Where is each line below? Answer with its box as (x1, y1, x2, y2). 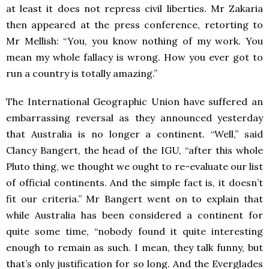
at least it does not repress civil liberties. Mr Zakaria (6, 2, 263, 14)
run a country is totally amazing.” (6, 67, 157, 79)
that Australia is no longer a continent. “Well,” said (6, 128, 263, 140)
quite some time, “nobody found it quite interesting (6, 225, 263, 237)
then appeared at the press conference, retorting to (6, 19, 263, 31)
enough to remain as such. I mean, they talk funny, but (6, 241, 263, 253)
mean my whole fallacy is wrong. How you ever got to (6, 51, 263, 63)
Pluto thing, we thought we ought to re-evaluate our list (6, 160, 263, 172)
